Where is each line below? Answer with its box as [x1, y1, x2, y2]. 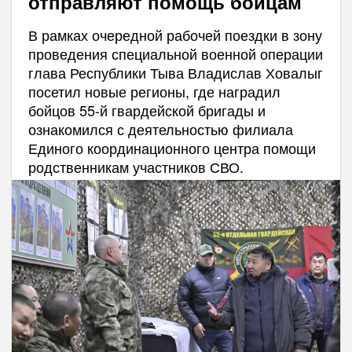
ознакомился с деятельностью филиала [27, 118, 293, 139]
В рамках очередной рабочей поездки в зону [27, 24, 322, 45]
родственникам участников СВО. [27, 156, 244, 177]
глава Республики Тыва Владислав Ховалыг [27, 61, 323, 82]
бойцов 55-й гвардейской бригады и [27, 99, 266, 120]
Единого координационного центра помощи [27, 137, 316, 158]
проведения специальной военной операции [27, 42, 323, 64]
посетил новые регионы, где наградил [27, 80, 280, 101]
